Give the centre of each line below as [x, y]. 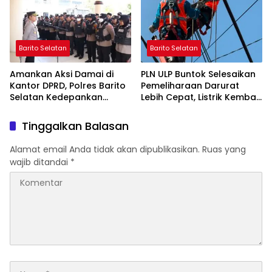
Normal [157, 109]
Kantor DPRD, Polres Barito [68, 86]
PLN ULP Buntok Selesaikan [198, 74]
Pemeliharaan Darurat [190, 86]
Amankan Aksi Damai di [62, 74]
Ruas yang [224, 150]
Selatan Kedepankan [56, 97]
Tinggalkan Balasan [75, 126]
